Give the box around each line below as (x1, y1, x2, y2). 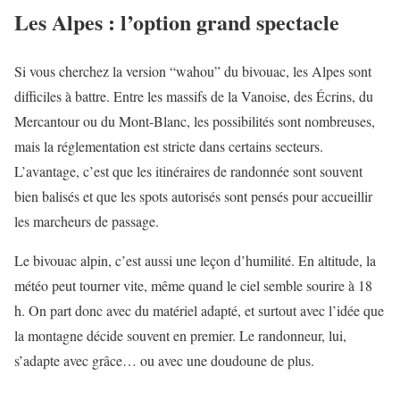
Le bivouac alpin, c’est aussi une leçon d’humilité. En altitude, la (14, 250, 376, 270)
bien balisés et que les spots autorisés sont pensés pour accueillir (14, 186, 372, 205)
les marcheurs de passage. (14, 211, 159, 230)
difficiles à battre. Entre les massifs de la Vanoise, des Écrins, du (14, 86, 373, 105)
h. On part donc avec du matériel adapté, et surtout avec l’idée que (14, 300, 384, 320)
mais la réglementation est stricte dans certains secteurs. (14, 136, 323, 155)
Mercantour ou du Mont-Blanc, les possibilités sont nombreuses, (14, 111, 375, 130)
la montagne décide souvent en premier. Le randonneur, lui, (14, 325, 346, 345)
